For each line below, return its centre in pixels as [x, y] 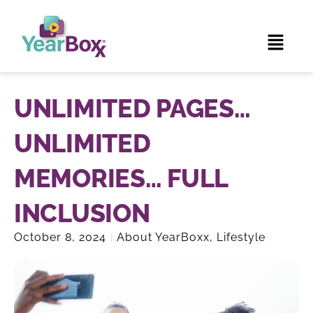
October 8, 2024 [60, 237]
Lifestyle [241, 237]
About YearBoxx [163, 237]
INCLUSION [82, 213]
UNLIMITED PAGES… [132, 108]
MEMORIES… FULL [121, 178]
